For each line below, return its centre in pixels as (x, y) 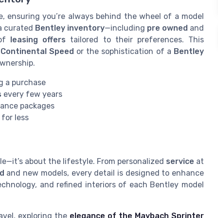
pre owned (167, 28)
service (180, 161)
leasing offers (38, 40)
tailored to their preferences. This (135, 40)
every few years (32, 94)
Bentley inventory (70, 28)
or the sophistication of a (124, 52)
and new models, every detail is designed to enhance (104, 173)
